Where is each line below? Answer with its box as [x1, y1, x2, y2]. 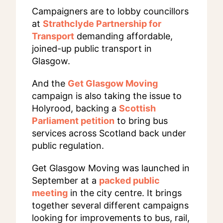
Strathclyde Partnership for [43, 18, 161, 29]
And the [32, 78, 68, 89]
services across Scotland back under [32, 128, 186, 138]
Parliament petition [32, 115, 114, 126]
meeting [32, 188, 68, 198]
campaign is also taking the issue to [32, 91, 182, 101]
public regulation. [32, 140, 104, 151]
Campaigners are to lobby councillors [32, 6, 189, 16]
